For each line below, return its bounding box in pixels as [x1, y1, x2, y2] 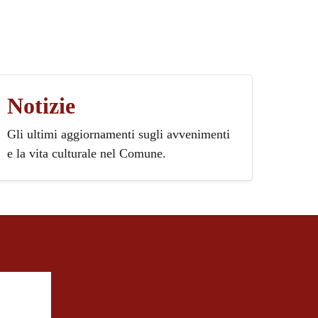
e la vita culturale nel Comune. [7, 146, 167, 160]
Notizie [7, 92, 76, 119]
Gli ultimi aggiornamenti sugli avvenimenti [7, 126, 231, 141]
